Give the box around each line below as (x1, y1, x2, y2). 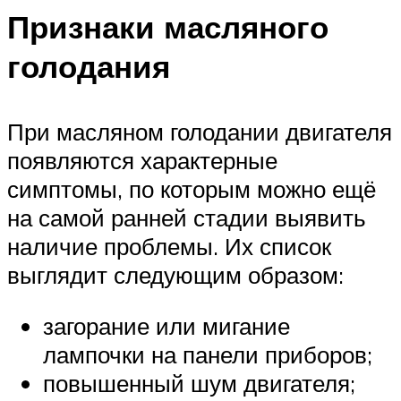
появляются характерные (7, 145, 277, 175)
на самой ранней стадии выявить (7, 202, 366, 232)
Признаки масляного (7, 6, 328, 47)
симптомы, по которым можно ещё (7, 174, 376, 203)
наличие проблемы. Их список (7, 231, 331, 260)
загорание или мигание (43, 311, 290, 341)
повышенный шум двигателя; (43, 369, 355, 398)
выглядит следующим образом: (7, 260, 344, 289)
